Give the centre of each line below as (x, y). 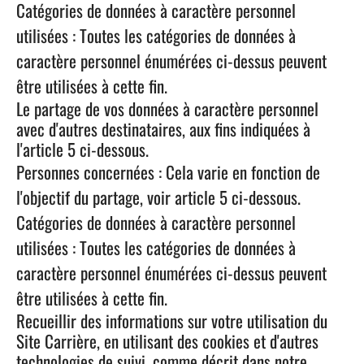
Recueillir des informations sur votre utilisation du (172, 321)
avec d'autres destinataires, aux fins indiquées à (163, 129)
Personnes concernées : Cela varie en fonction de (168, 172)
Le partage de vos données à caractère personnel (167, 108)
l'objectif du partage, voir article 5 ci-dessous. (158, 197)
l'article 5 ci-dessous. (82, 149)
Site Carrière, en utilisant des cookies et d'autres (167, 341)
